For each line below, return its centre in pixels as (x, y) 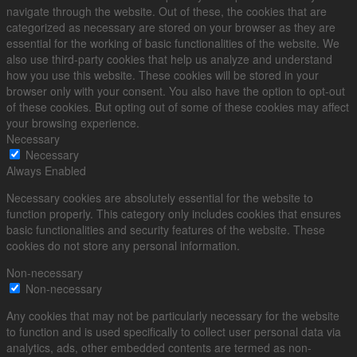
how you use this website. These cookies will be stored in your (163, 75)
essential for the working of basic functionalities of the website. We (173, 43)
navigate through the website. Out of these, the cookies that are (167, 11)
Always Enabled (46, 170)
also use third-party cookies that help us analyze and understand (169, 59)
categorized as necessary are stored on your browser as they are (171, 27)
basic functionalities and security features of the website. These (166, 229)
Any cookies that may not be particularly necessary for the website (173, 315)
